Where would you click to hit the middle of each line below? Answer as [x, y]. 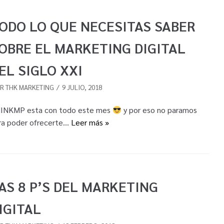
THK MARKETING [29, 87]
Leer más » [90, 122]
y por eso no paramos [159, 110]
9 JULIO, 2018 [82, 87]
